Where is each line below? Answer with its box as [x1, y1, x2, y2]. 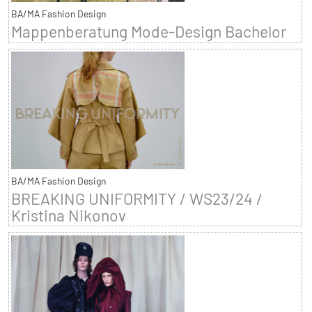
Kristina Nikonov [10, 205, 126, 225]
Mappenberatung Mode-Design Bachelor [10, 22, 286, 42]
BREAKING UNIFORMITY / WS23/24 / [10, 188, 263, 208]
